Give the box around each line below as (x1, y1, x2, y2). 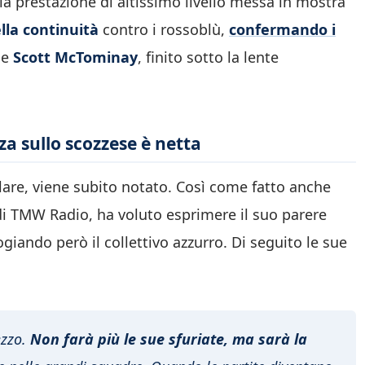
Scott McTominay (13, 46, 138, 67)
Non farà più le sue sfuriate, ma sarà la (26, 328, 307, 349)
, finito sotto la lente (138, 46, 279, 67)
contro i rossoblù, (99, 19, 229, 39)
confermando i (229, 19, 336, 39)
